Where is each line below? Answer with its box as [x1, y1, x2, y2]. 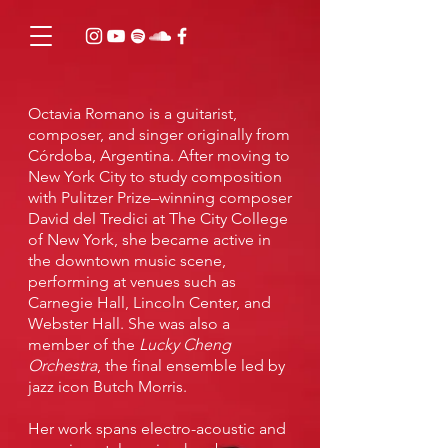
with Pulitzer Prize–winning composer [28, 188, 292, 207]
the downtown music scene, [28, 251, 226, 270]
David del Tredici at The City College [28, 209, 288, 228]
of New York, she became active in [28, 230, 271, 249]
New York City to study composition [28, 167, 282, 186]
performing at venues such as [28, 272, 236, 291]
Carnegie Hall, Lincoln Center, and [28, 293, 271, 312]
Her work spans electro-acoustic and [28, 419, 286, 438]
